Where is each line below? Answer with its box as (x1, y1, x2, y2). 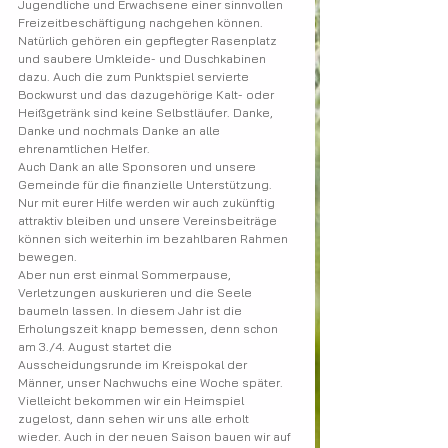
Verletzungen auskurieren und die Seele (18, 285, 255, 300)
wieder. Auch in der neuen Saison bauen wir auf (18, 429, 294, 444)
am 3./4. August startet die (18, 339, 175, 354)
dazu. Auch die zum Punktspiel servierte (18, 69, 252, 84)
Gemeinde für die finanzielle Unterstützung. (18, 177, 275, 192)
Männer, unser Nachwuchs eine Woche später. (18, 375, 286, 390)
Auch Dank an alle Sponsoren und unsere (18, 159, 259, 174)
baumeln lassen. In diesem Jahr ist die (18, 303, 245, 318)
